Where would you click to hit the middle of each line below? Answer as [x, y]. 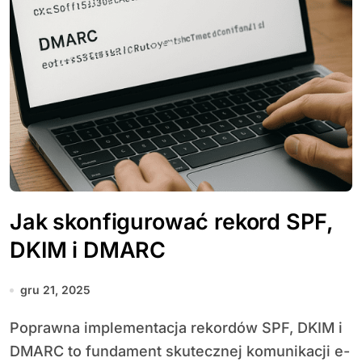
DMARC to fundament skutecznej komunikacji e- [180, 351]
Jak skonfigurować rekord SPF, [172, 222]
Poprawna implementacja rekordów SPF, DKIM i [15, 328]
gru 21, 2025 [55, 290]
